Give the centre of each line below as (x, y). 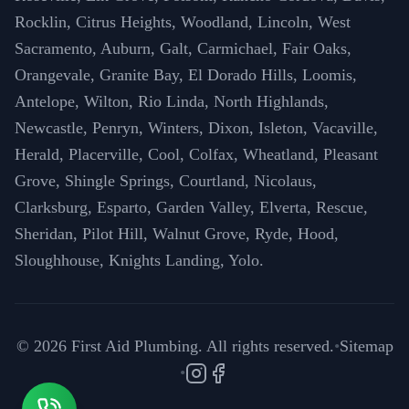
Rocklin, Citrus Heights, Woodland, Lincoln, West (183, 22)
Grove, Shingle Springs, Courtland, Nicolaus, (166, 181)
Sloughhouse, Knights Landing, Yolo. (139, 260)
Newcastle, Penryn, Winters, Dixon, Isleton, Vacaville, (196, 128)
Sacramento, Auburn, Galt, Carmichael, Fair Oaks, (183, 48)
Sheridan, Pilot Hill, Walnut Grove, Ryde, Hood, (177, 234)
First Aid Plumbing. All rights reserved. (200, 346)
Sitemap (366, 346)
